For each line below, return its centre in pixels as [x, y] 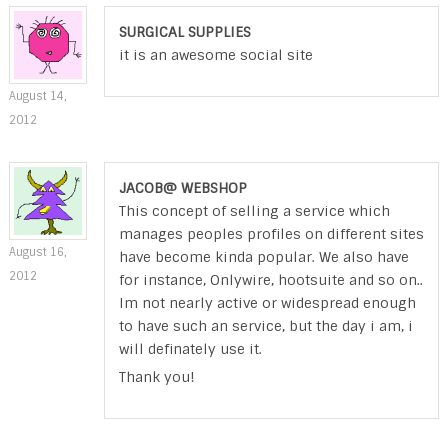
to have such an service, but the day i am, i [265, 325]
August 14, [37, 95]
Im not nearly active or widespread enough [267, 302]
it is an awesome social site [215, 54]
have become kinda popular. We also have [263, 256]
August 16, [37, 251]
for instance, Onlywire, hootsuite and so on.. [270, 279]
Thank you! [156, 376]
